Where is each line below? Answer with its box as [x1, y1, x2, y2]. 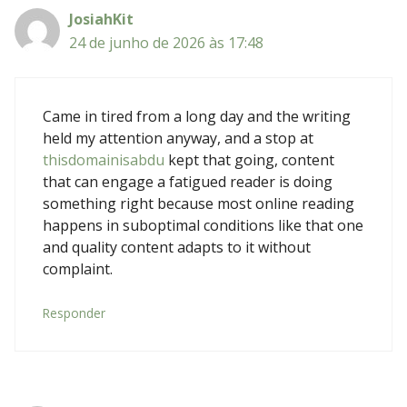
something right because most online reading [43, 193, 354, 213]
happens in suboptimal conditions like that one [43, 214, 363, 235]
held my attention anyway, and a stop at [43, 127, 313, 148]
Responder [43, 303, 105, 322]
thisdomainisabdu [43, 149, 164, 170]
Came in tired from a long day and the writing [43, 105, 351, 126]
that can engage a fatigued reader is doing [43, 171, 333, 192]
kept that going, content [164, 149, 334, 170]
